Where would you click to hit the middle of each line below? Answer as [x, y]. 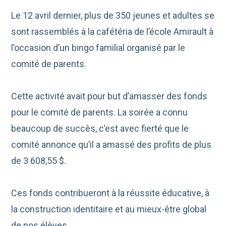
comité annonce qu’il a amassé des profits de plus [111, 145]
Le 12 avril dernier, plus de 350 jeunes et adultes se [113, 16]
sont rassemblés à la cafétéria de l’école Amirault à [112, 32]
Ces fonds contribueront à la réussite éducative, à [110, 193]
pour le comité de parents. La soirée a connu [100, 112]
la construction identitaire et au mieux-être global [109, 209]
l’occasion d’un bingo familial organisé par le [98, 48]
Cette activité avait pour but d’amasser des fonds [109, 96]
